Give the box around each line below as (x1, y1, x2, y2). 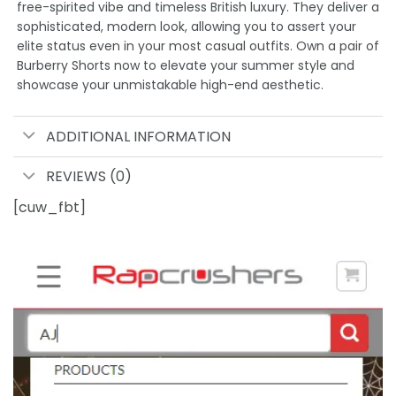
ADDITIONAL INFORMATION (45, 126, 231, 148)
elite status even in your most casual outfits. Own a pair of (17, 37, 379, 56)
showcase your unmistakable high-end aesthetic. (17, 76, 324, 95)
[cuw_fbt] (13, 196, 86, 217)
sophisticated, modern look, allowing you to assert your (17, 18, 356, 36)
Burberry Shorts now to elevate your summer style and (17, 57, 354, 75)
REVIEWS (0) (45, 166, 132, 187)
